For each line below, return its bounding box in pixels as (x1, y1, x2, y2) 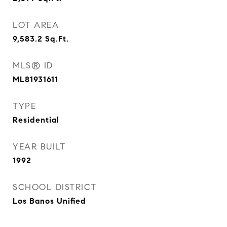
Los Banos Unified (13, 196, 86, 206)
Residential (13, 115, 59, 125)
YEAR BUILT (13, 141, 65, 152)
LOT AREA (13, 20, 59, 30)
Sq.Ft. (45, 34, 69, 44)
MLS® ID (13, 60, 53, 71)
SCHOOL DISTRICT (13, 182, 97, 193)
